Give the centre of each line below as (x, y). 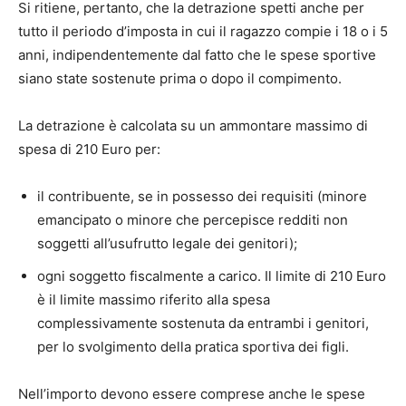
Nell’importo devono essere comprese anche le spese (192, 393)
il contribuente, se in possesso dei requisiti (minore (202, 196)
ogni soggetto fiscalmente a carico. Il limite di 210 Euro (212, 275)
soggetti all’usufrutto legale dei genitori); (167, 243)
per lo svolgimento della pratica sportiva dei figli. (193, 346)
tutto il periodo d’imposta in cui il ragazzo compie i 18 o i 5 (203, 31)
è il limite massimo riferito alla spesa (154, 299)
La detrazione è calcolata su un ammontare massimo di (193, 125)
